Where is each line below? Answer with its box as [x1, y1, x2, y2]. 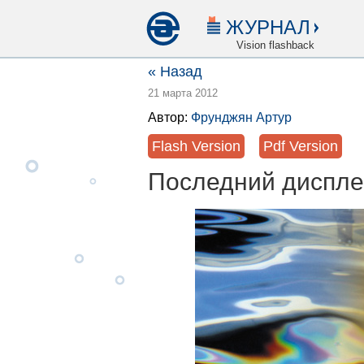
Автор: [148, 110, 191, 124]
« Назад [148, 63, 202, 80]
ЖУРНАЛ [226, 16, 310, 38]
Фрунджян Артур [191, 110, 292, 124]
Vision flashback [236, 39, 314, 51]
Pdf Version [263, 138, 338, 154]
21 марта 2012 [148, 87, 218, 99]
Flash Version [152, 138, 240, 154]
